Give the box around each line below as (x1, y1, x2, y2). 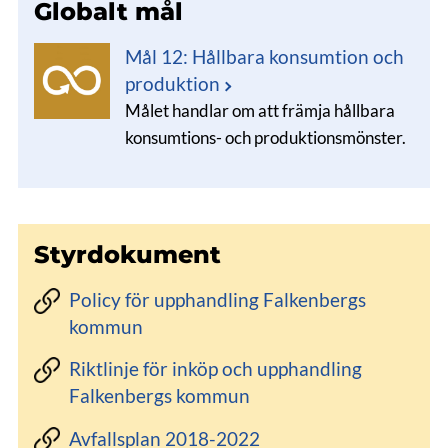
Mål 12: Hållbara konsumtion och (125, 45, 405, 69)
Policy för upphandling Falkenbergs (68, 287, 366, 311)
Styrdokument (34, 239, 222, 269)
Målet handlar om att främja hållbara (125, 100, 396, 122)
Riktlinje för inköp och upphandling (68, 357, 362, 381)
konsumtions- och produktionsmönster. (125, 127, 407, 149)
